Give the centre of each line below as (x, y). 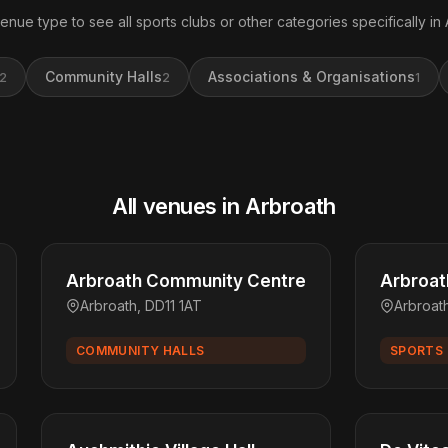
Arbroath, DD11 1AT (141, 305)
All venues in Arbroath (224, 206)
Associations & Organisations (311, 76)
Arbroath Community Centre (186, 281)
